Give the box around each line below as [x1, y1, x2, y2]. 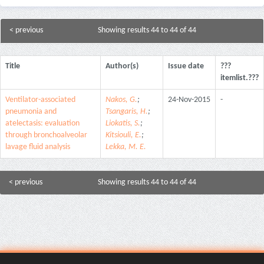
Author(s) [105, 61, 138, 71]
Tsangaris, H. [105, 107, 148, 116]
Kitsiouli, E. [105, 130, 141, 140]
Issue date [168, 61, 204, 71]
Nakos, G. [105, 95, 137, 104]
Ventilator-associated [5, 95, 75, 104]
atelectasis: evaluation [5, 118, 80, 128]
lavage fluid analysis [5, 142, 70, 151]
